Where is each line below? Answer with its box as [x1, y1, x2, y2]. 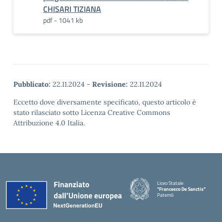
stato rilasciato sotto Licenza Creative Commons [13, 108, 170, 117]
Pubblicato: [13, 80, 51, 89]
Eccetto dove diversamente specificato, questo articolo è [13, 98, 196, 107]
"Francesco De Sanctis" [157, 185, 206, 193]
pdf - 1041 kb [43, 15, 83, 25]
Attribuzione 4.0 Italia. [13, 118, 85, 127]
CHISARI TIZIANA [43, 3, 101, 15]
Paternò [157, 191, 173, 199]
